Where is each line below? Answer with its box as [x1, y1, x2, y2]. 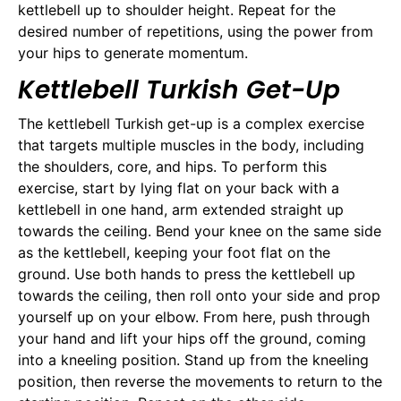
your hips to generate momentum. [18, 44, 248, 63]
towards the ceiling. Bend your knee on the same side [18, 221, 381, 240]
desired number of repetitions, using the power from [18, 22, 373, 41]
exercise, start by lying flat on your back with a [18, 178, 339, 197]
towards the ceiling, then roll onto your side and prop [18, 286, 380, 304]
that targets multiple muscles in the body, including [18, 135, 364, 154]
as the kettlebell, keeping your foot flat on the [18, 243, 330, 261]
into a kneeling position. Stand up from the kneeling [18, 350, 369, 369]
